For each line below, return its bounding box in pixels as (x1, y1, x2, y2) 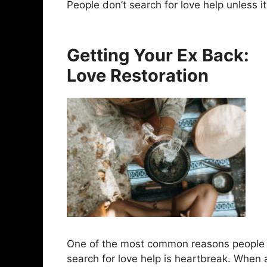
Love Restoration (67, 65, 213, 86)
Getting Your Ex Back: (67, 45, 249, 66)
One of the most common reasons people (67, 237, 265, 250)
